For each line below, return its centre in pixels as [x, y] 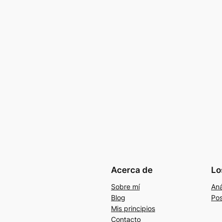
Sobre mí [125, 187]
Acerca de [132, 170]
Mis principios [133, 209]
